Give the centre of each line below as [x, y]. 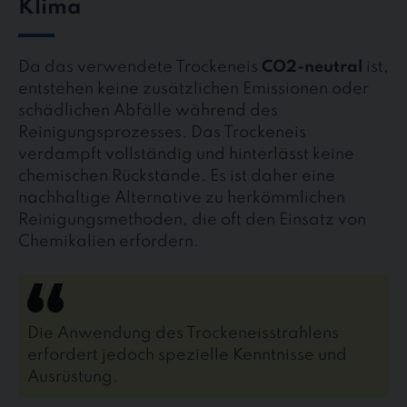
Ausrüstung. [72, 377]
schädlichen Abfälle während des [148, 111]
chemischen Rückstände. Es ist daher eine [177, 177]
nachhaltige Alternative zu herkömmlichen [182, 199]
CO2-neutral [312, 68]
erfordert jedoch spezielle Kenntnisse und [187, 356]
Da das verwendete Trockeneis [140, 68]
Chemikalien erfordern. [109, 242]
